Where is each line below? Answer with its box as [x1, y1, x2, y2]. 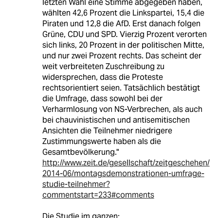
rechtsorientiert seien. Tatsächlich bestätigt [42, 82, 200, 93]
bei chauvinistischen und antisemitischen [42, 114, 190, 125]
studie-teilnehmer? [42, 179, 110, 189]
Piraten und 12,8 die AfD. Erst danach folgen [42, 18, 200, 29]
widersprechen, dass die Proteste [42, 72, 163, 82]
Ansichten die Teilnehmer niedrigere [42, 125, 172, 136]
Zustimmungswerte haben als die [42, 136, 161, 146]
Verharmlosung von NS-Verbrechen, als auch [42, 104, 202, 114]
